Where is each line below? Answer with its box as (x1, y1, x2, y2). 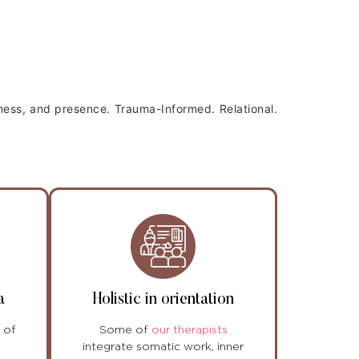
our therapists (151, 325, 228, 337)
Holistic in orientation (92, 292, 234, 309)
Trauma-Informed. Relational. (114, 101, 278, 115)
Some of (99, 325, 151, 337)
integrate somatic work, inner (83, 341, 244, 353)
